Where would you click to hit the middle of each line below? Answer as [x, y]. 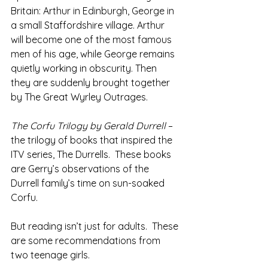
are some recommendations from [87, 241]
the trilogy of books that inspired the [93, 140]
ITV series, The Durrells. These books [92, 155]
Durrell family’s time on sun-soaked [89, 183]
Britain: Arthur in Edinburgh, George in [94, 11]
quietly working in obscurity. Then [85, 68]
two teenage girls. [50, 255]
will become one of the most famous [92, 40]
